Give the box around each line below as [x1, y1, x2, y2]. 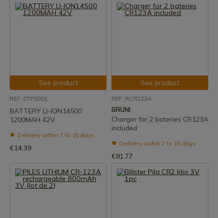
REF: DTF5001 [10, 95, 48, 102]
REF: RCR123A [111, 95, 152, 102]
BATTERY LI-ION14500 [10, 107, 82, 115]
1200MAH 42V [10, 115, 55, 124]
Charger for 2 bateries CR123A [111, 115, 208, 124]
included [111, 124, 137, 132]
